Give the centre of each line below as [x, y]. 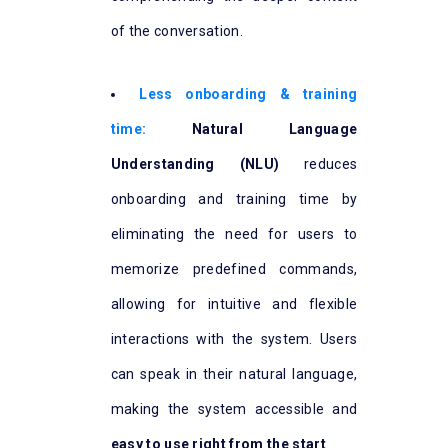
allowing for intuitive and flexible [234, 303]
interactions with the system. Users [234, 338]
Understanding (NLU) [195, 163]
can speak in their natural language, [234, 373]
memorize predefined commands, [234, 268]
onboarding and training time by [234, 198]
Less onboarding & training [248, 93]
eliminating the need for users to [234, 233]
